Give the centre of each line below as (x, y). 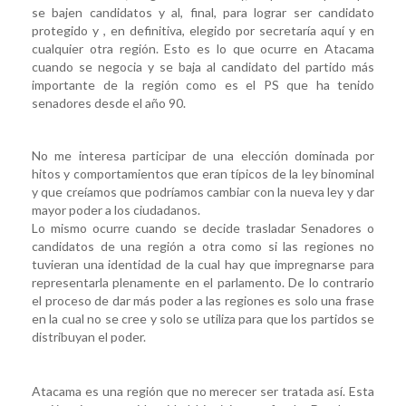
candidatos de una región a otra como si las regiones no (203, 246)
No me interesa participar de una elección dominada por (203, 155)
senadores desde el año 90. (109, 102)
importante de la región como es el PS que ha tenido (203, 84)
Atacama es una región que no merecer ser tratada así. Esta (203, 391)
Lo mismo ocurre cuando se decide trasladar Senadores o (203, 227)
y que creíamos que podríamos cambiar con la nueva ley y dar (203, 191)
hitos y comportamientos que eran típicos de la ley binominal (203, 173)
